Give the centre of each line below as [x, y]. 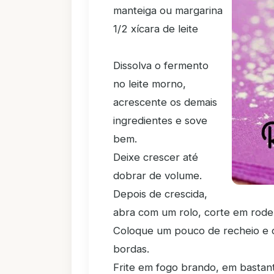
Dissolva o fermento [161, 65]
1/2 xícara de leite [156, 29]
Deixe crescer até [156, 157]
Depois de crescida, [160, 194]
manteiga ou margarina [168, 10]
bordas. [131, 249]
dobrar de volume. [157, 176]
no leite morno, [150, 84]
